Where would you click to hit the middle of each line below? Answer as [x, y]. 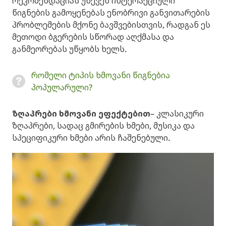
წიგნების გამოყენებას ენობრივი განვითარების [111, 13]
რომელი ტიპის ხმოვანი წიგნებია [101, 75]
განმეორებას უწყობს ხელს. [69, 49]
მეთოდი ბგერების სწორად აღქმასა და [93, 37]
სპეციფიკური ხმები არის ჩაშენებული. [91, 138]
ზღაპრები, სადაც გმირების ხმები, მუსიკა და [103, 126]
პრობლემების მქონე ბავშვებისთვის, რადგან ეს [111, 25]
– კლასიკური [177, 114]
